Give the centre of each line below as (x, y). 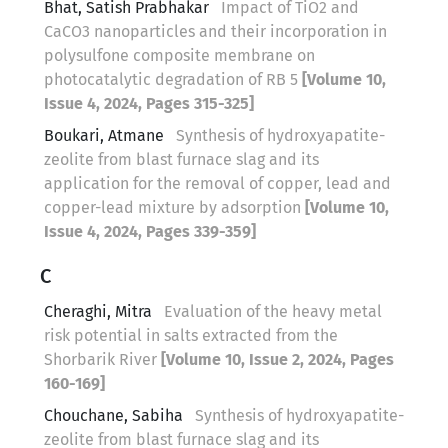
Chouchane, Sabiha (115, 415)
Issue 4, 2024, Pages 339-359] (150, 231)
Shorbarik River (102, 359)
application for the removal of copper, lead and (217, 183)
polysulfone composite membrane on (179, 55)
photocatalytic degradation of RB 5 (173, 79)
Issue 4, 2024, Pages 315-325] (149, 103)
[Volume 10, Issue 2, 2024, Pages (277, 359)
